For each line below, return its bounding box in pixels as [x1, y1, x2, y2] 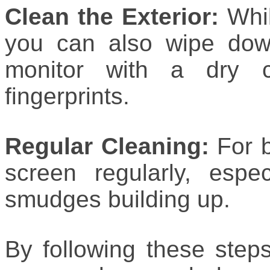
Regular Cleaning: [5, 133, 209, 159]
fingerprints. [5, 83, 130, 109]
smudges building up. [5, 186, 230, 212]
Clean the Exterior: [5, 4, 219, 30]
